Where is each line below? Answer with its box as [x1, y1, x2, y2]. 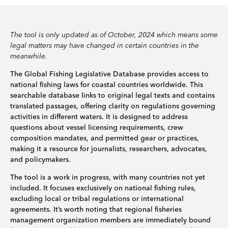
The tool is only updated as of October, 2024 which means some [10, 30, 218, 39]
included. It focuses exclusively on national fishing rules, [10, 183, 196, 192]
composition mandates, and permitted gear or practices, [10, 133, 199, 142]
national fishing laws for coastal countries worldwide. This [10, 80, 203, 89]
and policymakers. [10, 155, 71, 164]
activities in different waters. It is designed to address [10, 112, 188, 121]
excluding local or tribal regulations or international [10, 194, 184, 203]
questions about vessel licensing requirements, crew [10, 123, 183, 132]
